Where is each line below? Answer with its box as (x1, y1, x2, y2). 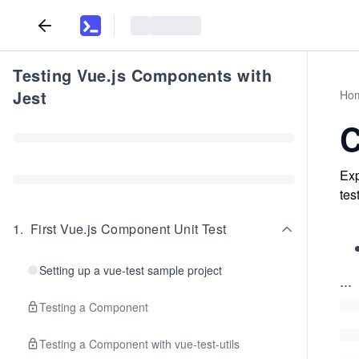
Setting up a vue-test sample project (39, 262, 222, 278)
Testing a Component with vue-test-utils (39, 336, 240, 352)
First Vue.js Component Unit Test (30, 220, 227, 238)
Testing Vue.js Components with (13, 63, 272, 87)
